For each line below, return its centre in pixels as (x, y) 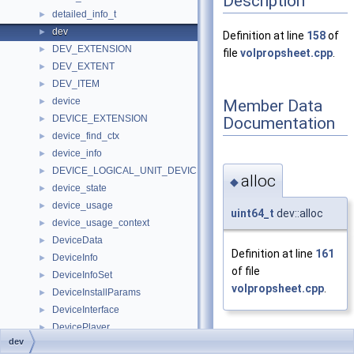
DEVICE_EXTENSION (100, 119)
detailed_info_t (84, 14)
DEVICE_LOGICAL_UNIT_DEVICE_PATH (142, 171)
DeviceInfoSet (82, 275)
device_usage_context (101, 223)
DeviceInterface (86, 310)
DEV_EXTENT (83, 66)
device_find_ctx (86, 136)
